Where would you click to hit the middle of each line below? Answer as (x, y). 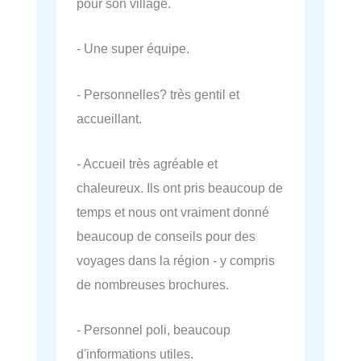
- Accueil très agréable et (147, 163)
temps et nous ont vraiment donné (173, 212)
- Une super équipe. (133, 49)
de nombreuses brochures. (153, 284)
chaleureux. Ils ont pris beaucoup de (180, 187)
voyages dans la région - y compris (176, 260)
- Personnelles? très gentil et (158, 94)
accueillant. (109, 118)
